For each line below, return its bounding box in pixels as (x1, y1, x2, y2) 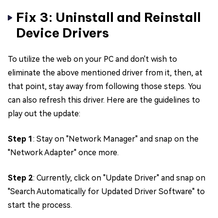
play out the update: (8, 109, 80, 119)
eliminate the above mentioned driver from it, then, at (8, 68, 202, 78)
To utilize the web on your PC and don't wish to (8, 54, 177, 64)
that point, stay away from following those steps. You (8, 82, 201, 91)
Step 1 (8, 134, 33, 144)
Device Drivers (16, 25, 109, 41)
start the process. (8, 200, 72, 210)
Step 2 (8, 173, 33, 183)
